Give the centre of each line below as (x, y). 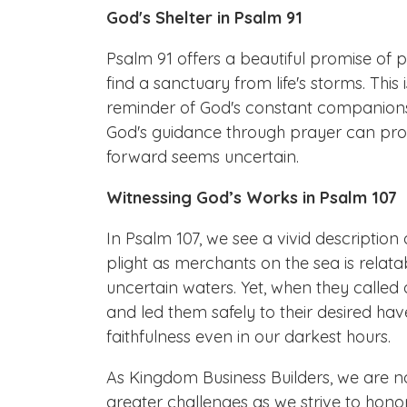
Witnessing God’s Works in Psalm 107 (252, 197)
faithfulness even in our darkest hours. (248, 336)
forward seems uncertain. (203, 156)
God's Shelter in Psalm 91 (204, 17)
